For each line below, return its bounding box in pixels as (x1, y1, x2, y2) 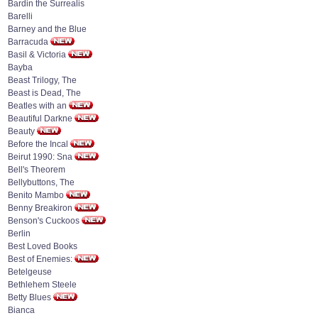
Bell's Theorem (8, 165, 65, 175)
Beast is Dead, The (8, 88, 81, 98)
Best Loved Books (8, 241, 77, 251)
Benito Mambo (8, 190, 64, 200)
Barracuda (8, 37, 48, 47)
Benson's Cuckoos (8, 216, 79, 226)
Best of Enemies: (8, 254, 72, 264)
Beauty (8, 126, 35, 136)
